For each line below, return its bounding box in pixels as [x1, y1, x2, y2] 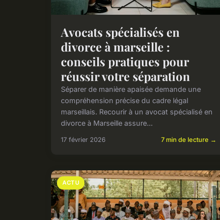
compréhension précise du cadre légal [61, 96, 188, 105]
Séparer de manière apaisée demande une [61, 85, 201, 94]
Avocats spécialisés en [61, 24, 180, 40]
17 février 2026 [61, 136, 106, 144]
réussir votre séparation [61, 68, 190, 84]
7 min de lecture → [161, 136, 217, 144]
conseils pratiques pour [61, 54, 189, 70]
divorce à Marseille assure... [61, 119, 153, 128]
